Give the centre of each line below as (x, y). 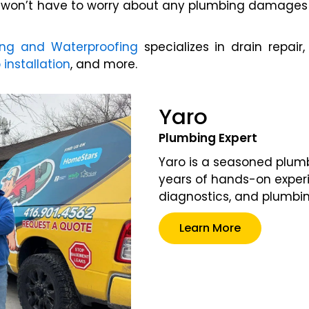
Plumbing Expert (208, 138)
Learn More (210, 228)
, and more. (104, 64)
